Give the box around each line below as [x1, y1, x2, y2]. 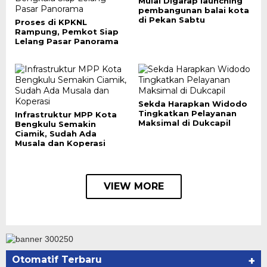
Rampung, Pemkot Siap [15, 27, 119, 36]
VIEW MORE [103, 181, 164, 192]
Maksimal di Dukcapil [138, 118, 231, 128]
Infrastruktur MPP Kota [15, 110, 117, 119]
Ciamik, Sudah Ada [15, 129, 97, 138]
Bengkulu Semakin [15, 119, 96, 129]
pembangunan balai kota [138, 5, 249, 15]
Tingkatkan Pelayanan [138, 108, 237, 118]
